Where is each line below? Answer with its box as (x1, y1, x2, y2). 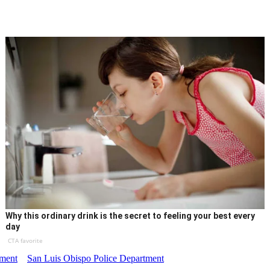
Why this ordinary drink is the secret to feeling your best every (5, 211, 256, 221)
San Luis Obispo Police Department (27, 253, 164, 264)
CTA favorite (8, 236, 43, 245)
